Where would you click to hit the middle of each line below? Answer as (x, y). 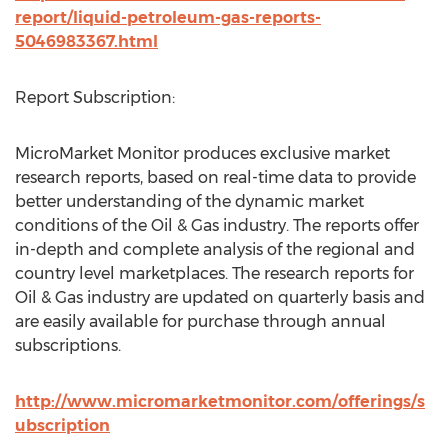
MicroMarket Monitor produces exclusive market (202, 153)
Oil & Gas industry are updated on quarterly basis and (220, 297)
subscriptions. (68, 345)
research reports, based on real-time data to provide (215, 177)
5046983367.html (86, 41)
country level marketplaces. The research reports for (214, 273)
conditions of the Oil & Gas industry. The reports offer (217, 225)
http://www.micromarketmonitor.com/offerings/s (220, 401)
